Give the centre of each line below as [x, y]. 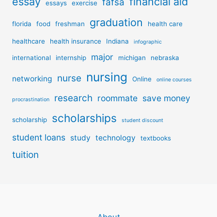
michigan [132, 57]
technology [116, 138]
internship [71, 57]
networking [32, 78]
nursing [107, 77]
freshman [70, 23]
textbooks [156, 138]
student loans [39, 137]
